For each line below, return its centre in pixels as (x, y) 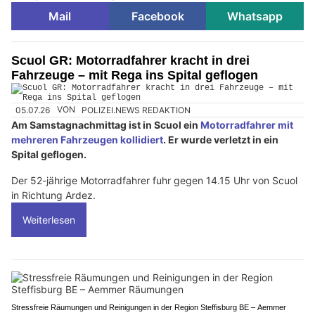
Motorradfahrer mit (247, 124)
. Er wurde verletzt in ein (221, 139)
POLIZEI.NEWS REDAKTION (136, 110)
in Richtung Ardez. (53, 195)
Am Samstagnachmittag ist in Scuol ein (106, 124)
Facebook (157, 17)
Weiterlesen (49, 219)
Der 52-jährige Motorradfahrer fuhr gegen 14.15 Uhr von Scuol (154, 180)
